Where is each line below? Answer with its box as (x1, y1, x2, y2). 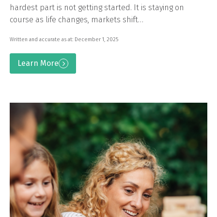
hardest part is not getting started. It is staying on (10, 2, 184, 12)
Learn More (17, 58, 59, 68)
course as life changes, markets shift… (10, 15, 143, 24)
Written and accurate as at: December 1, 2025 (10, 36, 118, 43)
